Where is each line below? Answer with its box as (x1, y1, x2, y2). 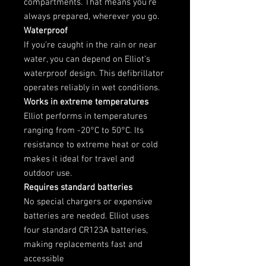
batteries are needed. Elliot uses (24, 210, 149, 221)
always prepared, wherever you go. (24, 11, 159, 22)
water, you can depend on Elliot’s (24, 53, 150, 65)
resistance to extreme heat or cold (24, 139, 158, 150)
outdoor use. (24, 167, 72, 179)
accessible (24, 253, 64, 264)
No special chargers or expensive (24, 196, 153, 207)
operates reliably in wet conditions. (24, 82, 160, 93)
